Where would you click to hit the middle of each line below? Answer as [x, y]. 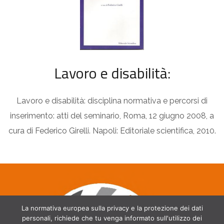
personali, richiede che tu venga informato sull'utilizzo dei [112, 218]
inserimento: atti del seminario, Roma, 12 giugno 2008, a [112, 115]
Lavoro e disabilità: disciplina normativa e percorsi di [112, 100]
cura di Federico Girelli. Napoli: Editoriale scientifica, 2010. [112, 130]
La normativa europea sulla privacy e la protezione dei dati [112, 208]
